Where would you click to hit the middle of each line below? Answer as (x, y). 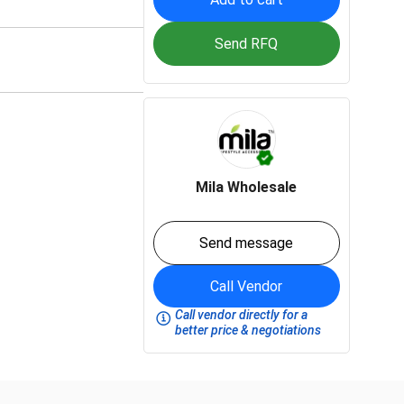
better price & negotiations (248, 330)
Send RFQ (247, 44)
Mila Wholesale (247, 187)
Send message (247, 243)
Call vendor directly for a (242, 315)
